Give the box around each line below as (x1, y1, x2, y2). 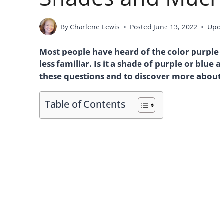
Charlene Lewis (70, 22, 120, 31)
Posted (130, 22, 152, 31)
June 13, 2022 (153, 22, 198, 31)
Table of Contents (45, 97, 126, 111)
